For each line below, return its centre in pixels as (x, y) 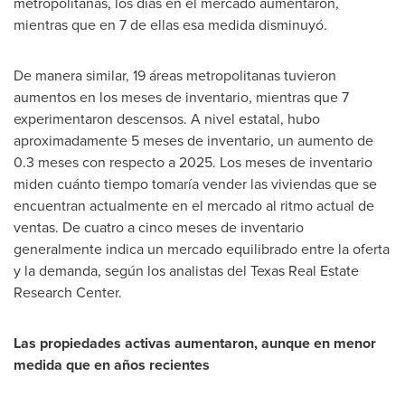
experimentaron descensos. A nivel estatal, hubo (167, 119)
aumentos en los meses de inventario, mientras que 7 (181, 97)
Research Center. (68, 292)
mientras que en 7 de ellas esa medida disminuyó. (170, 25)
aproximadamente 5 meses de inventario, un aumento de (193, 141)
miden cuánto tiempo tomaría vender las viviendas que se (195, 184)
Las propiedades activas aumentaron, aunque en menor (195, 343)
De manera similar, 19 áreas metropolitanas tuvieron (175, 75)
